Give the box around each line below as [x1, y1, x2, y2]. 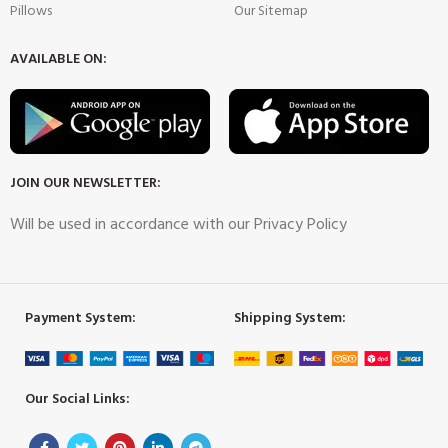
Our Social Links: [25, 387, 130, 411]
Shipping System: [234, 306, 346, 330]
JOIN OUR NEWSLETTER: [10, 171, 161, 195]
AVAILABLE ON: [10, 47, 107, 71]
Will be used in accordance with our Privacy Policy [10, 211, 347, 238]
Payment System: [25, 306, 136, 330]
